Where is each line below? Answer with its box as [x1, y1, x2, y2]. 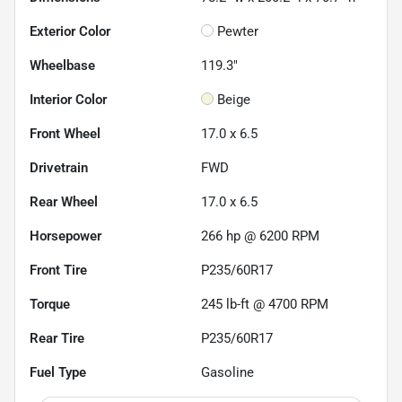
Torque [30, 296, 70, 313]
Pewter [217, 23, 258, 40]
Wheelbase [30, 57, 95, 74]
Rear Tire [30, 330, 84, 347]
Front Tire [30, 262, 87, 279]
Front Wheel [30, 126, 100, 143]
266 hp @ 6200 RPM [201, 228, 319, 245]
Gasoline [201, 364, 254, 381]
